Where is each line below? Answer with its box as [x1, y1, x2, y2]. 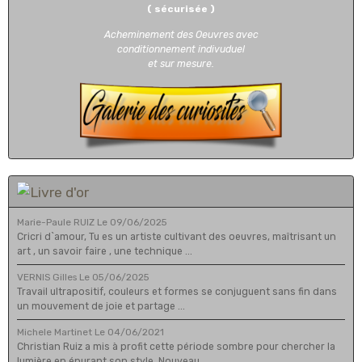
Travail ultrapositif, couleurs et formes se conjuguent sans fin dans [17, 285, 337, 297]
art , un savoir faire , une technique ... [17, 245, 192, 257]
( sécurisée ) [147, 3, 215, 15]
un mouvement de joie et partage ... [17, 300, 185, 312]
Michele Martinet [17, 326, 92, 338]
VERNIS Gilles [17, 271, 77, 283]
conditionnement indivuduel [117, 44, 245, 56]
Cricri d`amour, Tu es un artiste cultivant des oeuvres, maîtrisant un [17, 230, 336, 242]
